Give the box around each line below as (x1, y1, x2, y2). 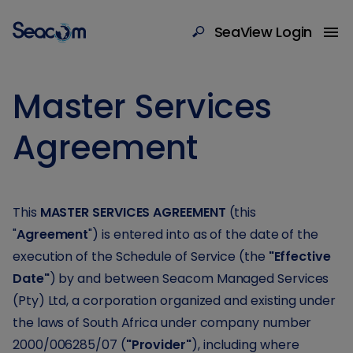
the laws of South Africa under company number (13, 314, 312, 332)
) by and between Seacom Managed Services (49, 269, 329, 288)
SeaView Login (214, 21, 312, 42)
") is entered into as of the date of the (88, 225, 319, 243)
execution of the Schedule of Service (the (13, 247, 269, 266)
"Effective (268, 247, 331, 266)
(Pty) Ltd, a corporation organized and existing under (13, 292, 336, 310)
